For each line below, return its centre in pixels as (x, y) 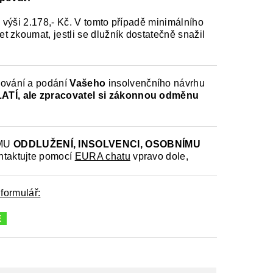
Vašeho (89, 83)
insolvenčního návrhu (157, 83)
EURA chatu (102, 157)
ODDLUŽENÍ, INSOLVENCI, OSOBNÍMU (107, 144)
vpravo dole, (159, 157)
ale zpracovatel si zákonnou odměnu (111, 96)
